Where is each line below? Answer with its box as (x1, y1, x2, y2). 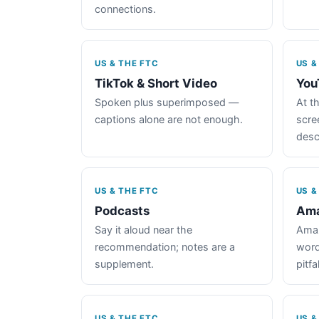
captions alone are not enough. (95, 113, 243, 125)
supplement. (95, 257, 154, 270)
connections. (95, 2, 156, 15)
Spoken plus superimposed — (95, 95, 239, 108)
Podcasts (95, 203, 150, 218)
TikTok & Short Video (95, 75, 217, 90)
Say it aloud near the (95, 223, 192, 236)
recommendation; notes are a (95, 240, 235, 253)
